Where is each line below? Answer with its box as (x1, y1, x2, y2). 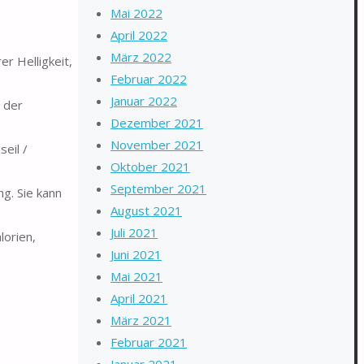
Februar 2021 (110, 334, 187, 350)
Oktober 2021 (110, 158, 190, 175)
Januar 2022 (110, 93, 177, 109)
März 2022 (110, 49, 171, 65)
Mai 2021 (110, 268, 162, 284)
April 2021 (110, 290, 167, 306)
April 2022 (110, 27, 167, 43)
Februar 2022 (110, 71, 187, 87)
